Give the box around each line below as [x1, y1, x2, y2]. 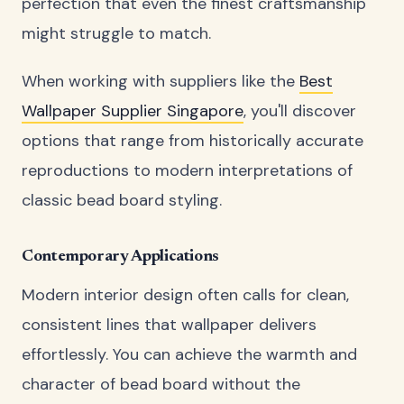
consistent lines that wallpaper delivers [22, 313, 317, 335]
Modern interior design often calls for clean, [22, 283, 349, 306]
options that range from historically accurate [22, 130, 363, 152]
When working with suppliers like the [22, 70, 299, 93]
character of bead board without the [22, 372, 300, 395]
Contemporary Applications [22, 249, 219, 266]
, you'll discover [243, 100, 356, 123]
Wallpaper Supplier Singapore [22, 100, 243, 123]
